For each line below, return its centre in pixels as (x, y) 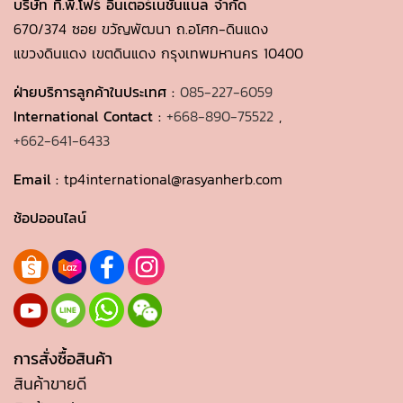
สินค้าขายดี (50, 384)
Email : (39, 179)
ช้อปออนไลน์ (50, 218)
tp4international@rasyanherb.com (173, 179)
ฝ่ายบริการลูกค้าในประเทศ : (97, 92)
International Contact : (90, 116)
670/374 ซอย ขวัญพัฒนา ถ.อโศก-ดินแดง (141, 29)
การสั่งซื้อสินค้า (63, 358)
